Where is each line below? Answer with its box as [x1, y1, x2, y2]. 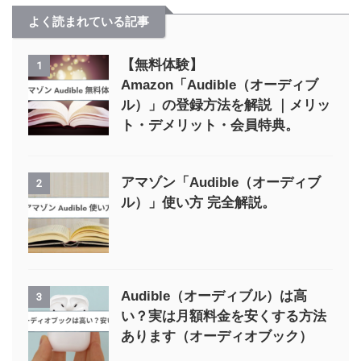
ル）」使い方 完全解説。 [121, 194, 276, 210]
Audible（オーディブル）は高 [121, 288, 307, 304]
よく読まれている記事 [28, 14, 149, 28]
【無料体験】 [121, 56, 203, 73]
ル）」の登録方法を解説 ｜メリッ [121, 97, 330, 113]
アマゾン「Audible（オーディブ [121, 174, 321, 190]
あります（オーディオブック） [121, 328, 313, 344]
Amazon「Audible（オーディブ [121, 77, 318, 93]
